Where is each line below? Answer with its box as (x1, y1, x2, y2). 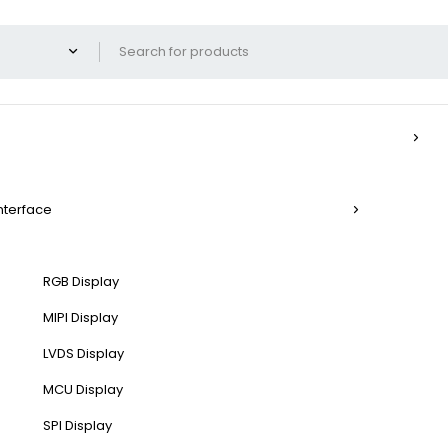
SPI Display (43, 416, 112, 435)
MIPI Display (43, 308, 118, 327)
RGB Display (43, 272, 119, 291)
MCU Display (43, 380, 123, 399)
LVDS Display (43, 344, 124, 363)
